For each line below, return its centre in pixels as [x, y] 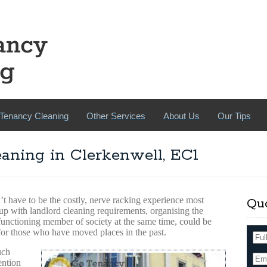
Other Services [116, 116]
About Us [181, 116]
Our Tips [234, 116]
